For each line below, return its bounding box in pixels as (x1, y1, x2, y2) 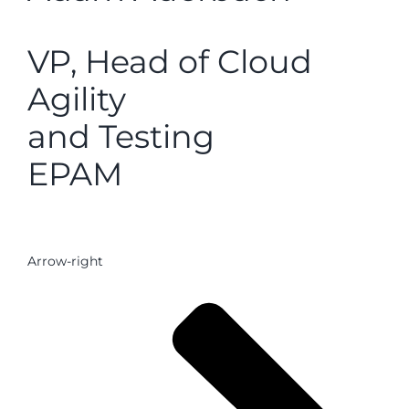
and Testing (27, 117, 215, 156)
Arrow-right (27, 253, 103, 270)
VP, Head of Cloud (27, 42, 312, 81)
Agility (27, 79, 126, 119)
